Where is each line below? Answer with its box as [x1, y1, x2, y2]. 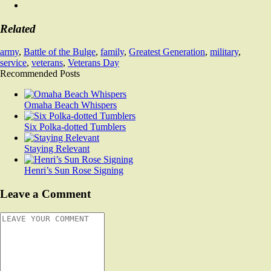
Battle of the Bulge [24, 47, 96, 57]
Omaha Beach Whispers [24, 100, 117, 111]
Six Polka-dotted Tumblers [24, 122, 126, 132]
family [100, 47, 124, 57]
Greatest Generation [129, 47, 205, 57]
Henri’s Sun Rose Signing [24, 165, 123, 176]
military [210, 47, 238, 57]
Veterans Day [68, 57, 119, 68]
